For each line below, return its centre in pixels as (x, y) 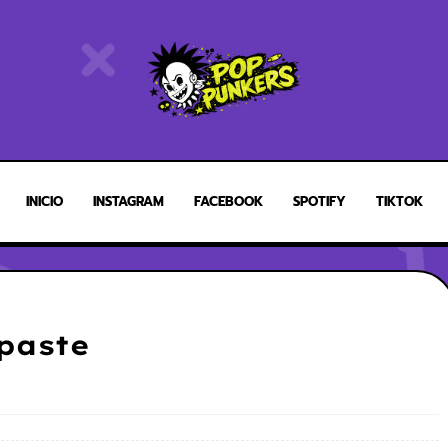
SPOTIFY (319, 201)
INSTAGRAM (128, 201)
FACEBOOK (228, 201)
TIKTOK (399, 201)
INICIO (44, 201)
